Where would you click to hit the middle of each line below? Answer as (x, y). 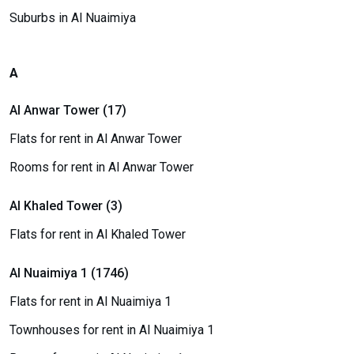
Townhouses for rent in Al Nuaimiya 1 (112, 330)
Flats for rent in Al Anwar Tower (96, 139)
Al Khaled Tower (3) (66, 206)
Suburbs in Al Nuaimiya (73, 18)
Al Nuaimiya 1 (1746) (69, 273)
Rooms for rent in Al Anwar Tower (102, 167)
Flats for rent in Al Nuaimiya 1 (90, 301)
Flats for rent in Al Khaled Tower (98, 234)
